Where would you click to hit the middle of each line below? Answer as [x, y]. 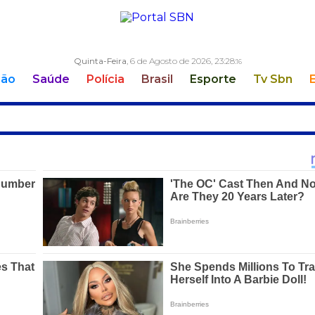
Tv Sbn [273, 79]
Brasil [157, 79]
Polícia [105, 79]
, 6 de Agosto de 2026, [169, 61]
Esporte [213, 79]
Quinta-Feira [99, 61]
